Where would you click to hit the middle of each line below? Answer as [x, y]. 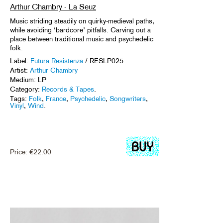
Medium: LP [28, 79]
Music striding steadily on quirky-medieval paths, [82, 21]
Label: [20, 60]
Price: [20, 152]
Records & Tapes [68, 89]
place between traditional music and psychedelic [82, 39]
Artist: [20, 70]
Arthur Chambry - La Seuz [53, 6]
